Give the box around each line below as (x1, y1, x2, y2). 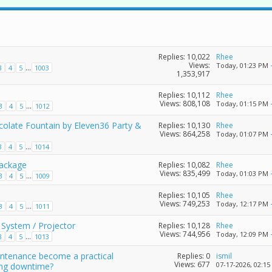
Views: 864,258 (159, 128, 210, 139)
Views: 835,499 (159, 168, 210, 178)
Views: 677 (174, 259, 210, 270)
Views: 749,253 (159, 198, 210, 209)
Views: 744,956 (159, 228, 210, 239)
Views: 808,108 (159, 98, 210, 109)
